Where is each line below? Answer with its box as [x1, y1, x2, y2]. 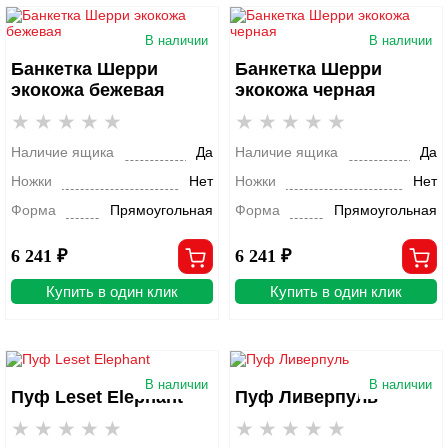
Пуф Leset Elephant [11, 387, 183, 407]
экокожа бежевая [11, 80, 165, 100]
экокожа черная [235, 80, 376, 100]
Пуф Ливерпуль [235, 387, 378, 407]
